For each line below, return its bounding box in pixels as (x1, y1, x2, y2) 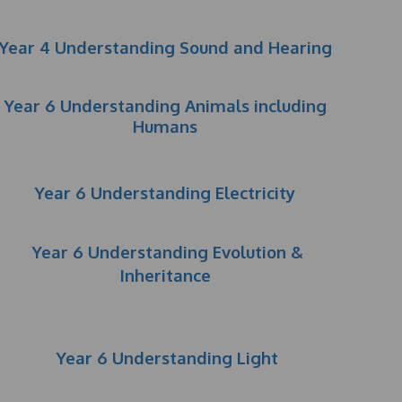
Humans (133, 116, 198, 136)
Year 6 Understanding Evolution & (31, 241, 303, 262)
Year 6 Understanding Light (57, 347, 279, 368)
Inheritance (119, 265, 211, 285)
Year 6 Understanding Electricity (35, 182, 296, 203)
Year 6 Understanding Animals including (4, 95, 327, 116)
